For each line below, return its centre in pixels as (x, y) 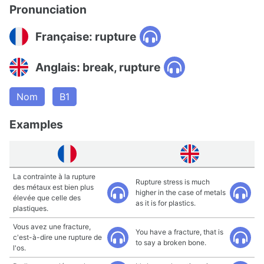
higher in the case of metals (181, 192)
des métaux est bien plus (53, 187)
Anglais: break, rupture (98, 67)
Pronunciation (48, 9)
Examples (36, 124)
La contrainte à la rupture (54, 176)
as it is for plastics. (166, 203)
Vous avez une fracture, (52, 227)
